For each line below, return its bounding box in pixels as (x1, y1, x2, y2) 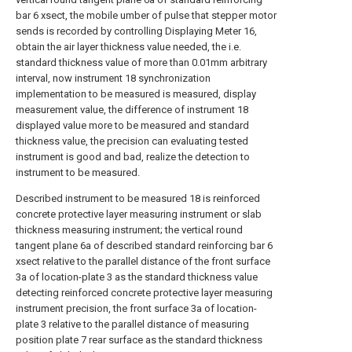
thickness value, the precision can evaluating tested (16, 135, 248, 147)
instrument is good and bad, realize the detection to (16, 151, 250, 163)
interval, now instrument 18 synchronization (16, 72, 211, 84)
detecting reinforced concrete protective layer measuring (16, 287, 273, 299)
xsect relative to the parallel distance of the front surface (16, 255, 270, 267)
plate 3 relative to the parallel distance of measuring (16, 318, 249, 330)
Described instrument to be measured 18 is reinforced (16, 192, 260, 204)
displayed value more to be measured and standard (16, 119, 249, 131)
